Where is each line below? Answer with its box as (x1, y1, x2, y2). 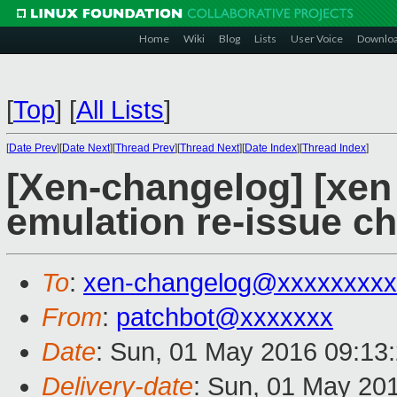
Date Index (245, 142, 297, 154)
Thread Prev (115, 142, 175, 154)
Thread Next (180, 142, 239, 154)
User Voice (291, 32, 343, 45)
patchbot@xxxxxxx (116, 303, 333, 332)
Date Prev (9, 142, 57, 154)
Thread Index (302, 142, 366, 154)
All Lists (76, 96, 164, 124)
